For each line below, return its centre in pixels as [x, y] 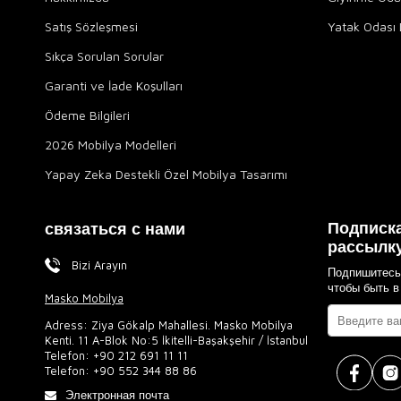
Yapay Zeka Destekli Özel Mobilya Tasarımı [166, 175]
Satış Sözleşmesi [91, 27]
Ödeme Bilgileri [87, 115]
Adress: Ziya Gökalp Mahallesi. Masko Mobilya [169, 325]
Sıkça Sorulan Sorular [104, 56]
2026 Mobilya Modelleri [111, 145]
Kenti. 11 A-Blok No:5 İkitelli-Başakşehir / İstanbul [176, 341]
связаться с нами [115, 229]
